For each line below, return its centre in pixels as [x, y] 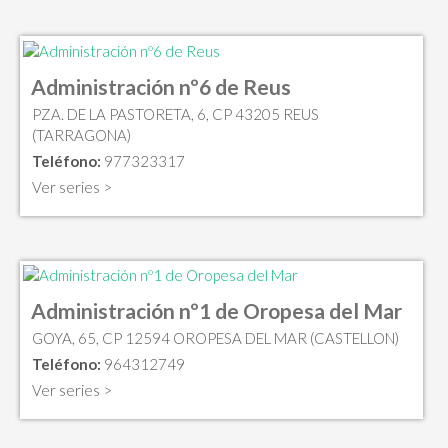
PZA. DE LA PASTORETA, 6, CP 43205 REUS [175, 113]
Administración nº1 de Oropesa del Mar [216, 311]
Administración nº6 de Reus [161, 86]
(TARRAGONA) [81, 134]
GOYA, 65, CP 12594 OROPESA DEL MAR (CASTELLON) [215, 338]
